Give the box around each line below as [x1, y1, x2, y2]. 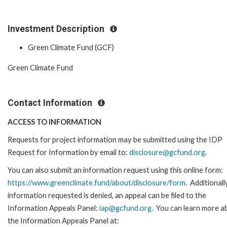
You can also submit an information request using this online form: [8, 165, 223, 174]
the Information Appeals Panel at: [8, 216, 119, 225]
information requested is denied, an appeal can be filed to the [8, 191, 206, 200]
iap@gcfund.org [99, 203, 152, 212]
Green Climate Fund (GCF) [28, 43, 114, 52]
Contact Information [8, 97, 94, 108]
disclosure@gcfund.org [129, 147, 205, 157]
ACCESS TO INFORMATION [8, 117, 101, 126]
